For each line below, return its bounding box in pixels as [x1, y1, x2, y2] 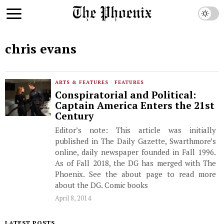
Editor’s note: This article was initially [55, 125, 216, 135]
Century [55, 109, 93, 122]
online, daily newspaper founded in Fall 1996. [55, 147, 216, 157]
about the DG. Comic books [55, 180, 148, 190]
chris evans [5, 40, 76, 57]
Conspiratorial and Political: [55, 88, 196, 101]
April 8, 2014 [55, 193, 91, 202]
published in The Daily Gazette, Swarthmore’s [55, 136, 216, 146]
